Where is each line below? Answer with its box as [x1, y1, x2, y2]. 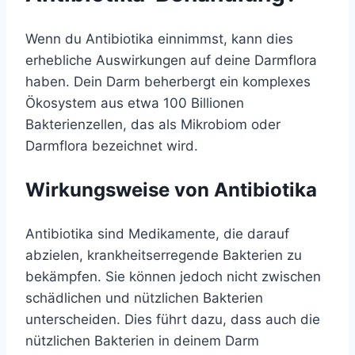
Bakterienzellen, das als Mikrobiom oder [25, 116, 281, 133]
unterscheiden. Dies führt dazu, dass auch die [25, 311, 320, 328]
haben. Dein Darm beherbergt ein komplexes [25, 74, 311, 90]
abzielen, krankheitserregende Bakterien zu [25, 247, 302, 264]
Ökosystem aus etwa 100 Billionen [25, 95, 244, 112]
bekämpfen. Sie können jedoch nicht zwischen [25, 269, 321, 285]
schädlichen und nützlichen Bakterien [25, 290, 263, 307]
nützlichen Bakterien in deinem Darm [25, 333, 259, 349]
